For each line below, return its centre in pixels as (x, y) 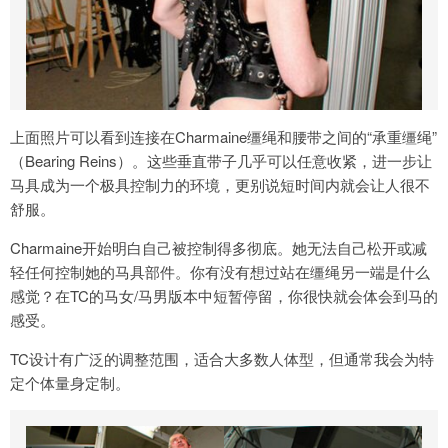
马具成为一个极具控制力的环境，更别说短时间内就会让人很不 (220, 185)
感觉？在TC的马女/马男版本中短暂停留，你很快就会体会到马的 (224, 296)
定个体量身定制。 (70, 383)
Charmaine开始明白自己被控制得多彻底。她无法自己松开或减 (218, 248)
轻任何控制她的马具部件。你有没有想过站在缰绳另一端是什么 (220, 272)
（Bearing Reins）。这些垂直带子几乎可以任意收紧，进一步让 (221, 161)
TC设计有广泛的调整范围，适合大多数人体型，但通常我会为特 (222, 359)
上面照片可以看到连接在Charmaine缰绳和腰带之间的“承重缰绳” (223, 137)
